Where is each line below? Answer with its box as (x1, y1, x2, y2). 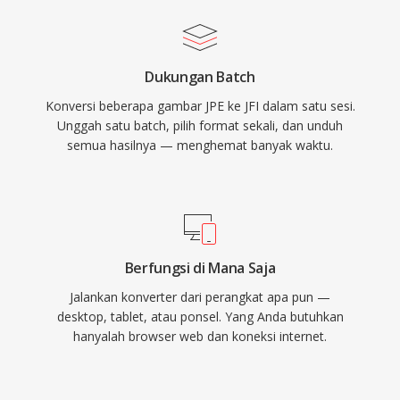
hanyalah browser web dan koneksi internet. (73, 328, 327, 345)
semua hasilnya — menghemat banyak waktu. (67, 137, 333, 154)
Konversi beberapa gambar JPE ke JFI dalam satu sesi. (45, 97, 355, 114)
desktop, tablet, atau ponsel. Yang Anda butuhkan (56, 308, 344, 325)
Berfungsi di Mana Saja (124, 258, 276, 278)
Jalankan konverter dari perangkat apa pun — (70, 288, 330, 305)
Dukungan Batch (145, 67, 255, 87)
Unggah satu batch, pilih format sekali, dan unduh (57, 117, 343, 134)
